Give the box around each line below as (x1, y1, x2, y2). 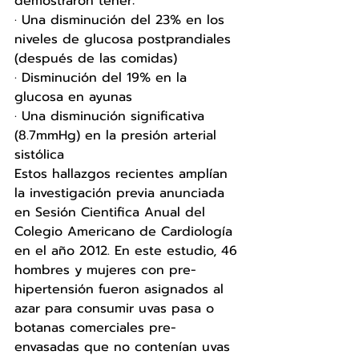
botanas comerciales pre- (14, 317, 176, 337)
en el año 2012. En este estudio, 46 (14, 240, 242, 260)
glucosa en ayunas (14, 87, 137, 107)
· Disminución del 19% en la (14, 67, 192, 87)
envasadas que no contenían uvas (14, 337, 235, 357)
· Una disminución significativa (14, 106, 209, 126)
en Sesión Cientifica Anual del (14, 202, 210, 222)
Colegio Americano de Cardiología (14, 221, 237, 241)
